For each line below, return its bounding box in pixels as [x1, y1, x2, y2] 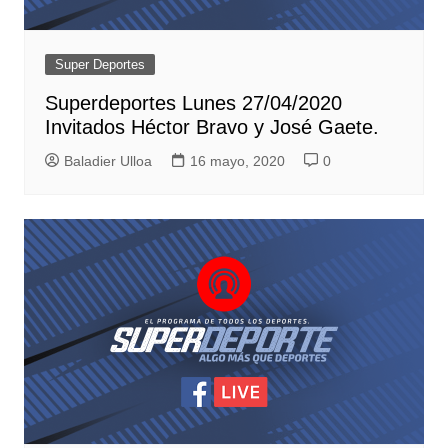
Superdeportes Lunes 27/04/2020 [44, 91, 342, 114]
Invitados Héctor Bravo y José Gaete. [44, 115, 379, 138]
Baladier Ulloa [63, 152, 152, 169]
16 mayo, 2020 [189, 152, 285, 169]
